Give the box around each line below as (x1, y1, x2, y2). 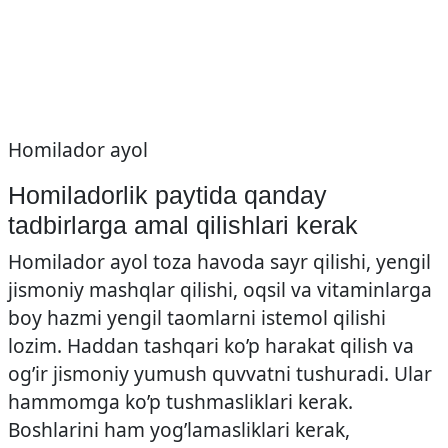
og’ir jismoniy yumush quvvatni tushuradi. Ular (8, 360, 432, 387)
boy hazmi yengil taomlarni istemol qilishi (8, 304, 386, 331)
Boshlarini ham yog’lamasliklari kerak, (8, 416, 350, 443)
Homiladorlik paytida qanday (8, 181, 327, 209)
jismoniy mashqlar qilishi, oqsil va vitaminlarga (8, 276, 432, 303)
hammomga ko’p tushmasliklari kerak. (8, 388, 353, 415)
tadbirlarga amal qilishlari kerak (8, 211, 358, 239)
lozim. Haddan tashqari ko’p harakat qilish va (8, 332, 414, 359)
